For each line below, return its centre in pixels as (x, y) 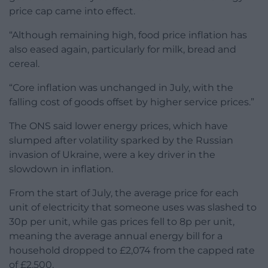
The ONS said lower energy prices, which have (118, 126)
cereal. (24, 64)
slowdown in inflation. (61, 169)
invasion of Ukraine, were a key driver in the (112, 155)
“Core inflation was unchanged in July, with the (121, 88)
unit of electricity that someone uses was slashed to (133, 208)
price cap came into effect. (72, 11)
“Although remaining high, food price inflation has (128, 35)
